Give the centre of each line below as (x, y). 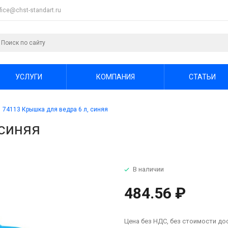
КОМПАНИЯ (115, 77)
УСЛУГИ (28, 77)
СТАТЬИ (202, 77)
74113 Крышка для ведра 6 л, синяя (55, 109)
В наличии (148, 169)
